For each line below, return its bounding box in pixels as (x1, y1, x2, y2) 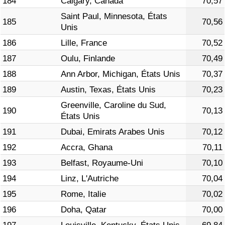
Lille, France (61, 38, 107, 48)
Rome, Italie (61, 189, 106, 199)
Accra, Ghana (61, 143, 113, 153)
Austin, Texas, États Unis (61, 85, 156, 95)
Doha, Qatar (61, 205, 106, 215)
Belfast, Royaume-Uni (61, 158, 143, 168)
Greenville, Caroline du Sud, (61, 100, 166, 110)
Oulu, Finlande (61, 54, 115, 64)
